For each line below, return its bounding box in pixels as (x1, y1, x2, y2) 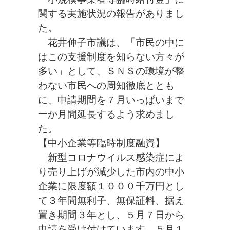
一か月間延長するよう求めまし (38, 109, 175, 120)
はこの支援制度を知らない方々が (38, 51, 184, 62)
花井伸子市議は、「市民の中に (38, 37, 184, 48)
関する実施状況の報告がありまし (38, 8, 184, 19)
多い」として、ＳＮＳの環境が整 (38, 66, 184, 76)
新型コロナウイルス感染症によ (38, 152, 184, 163)
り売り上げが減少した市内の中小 (38, 166, 184, 177)
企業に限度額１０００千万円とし (38, 181, 184, 191)
